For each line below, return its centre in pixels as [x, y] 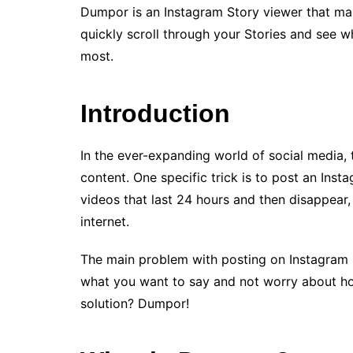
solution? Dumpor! [135, 303]
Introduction [155, 113]
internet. [105, 221]
